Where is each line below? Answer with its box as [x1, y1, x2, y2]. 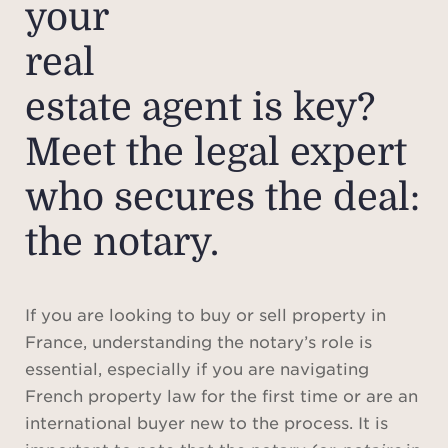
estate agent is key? [25, 85, 375, 129]
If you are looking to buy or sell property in [25, 303, 386, 324]
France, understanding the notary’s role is [25, 330, 372, 351]
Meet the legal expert [25, 130, 407, 174]
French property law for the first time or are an [25, 384, 418, 405]
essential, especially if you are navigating [25, 357, 369, 378]
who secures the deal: [25, 175, 420, 219]
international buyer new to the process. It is [25, 411, 388, 432]
